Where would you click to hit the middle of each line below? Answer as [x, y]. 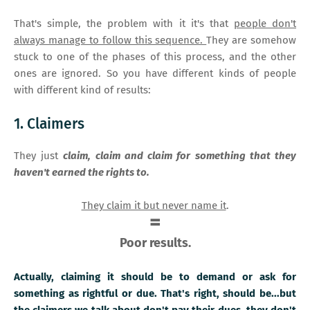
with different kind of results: [85, 90]
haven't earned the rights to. [82, 172]
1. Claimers [49, 124]
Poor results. [155, 243]
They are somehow [251, 40]
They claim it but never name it [154, 205]
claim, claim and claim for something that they [180, 155]
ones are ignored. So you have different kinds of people [155, 73]
